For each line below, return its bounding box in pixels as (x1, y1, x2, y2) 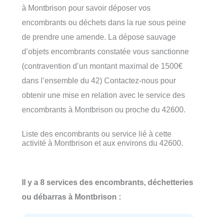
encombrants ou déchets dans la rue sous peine (22, 17, 186, 27)
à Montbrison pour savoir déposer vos (22, 3, 151, 12)
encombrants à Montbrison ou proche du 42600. (22, 105, 186, 114)
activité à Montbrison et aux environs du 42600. (22, 138, 183, 147)
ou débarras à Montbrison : (22, 192, 121, 201)
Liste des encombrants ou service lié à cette (22, 129, 171, 138)
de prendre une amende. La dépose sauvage (22, 32, 176, 41)
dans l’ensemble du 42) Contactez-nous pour (22, 76, 176, 85)
